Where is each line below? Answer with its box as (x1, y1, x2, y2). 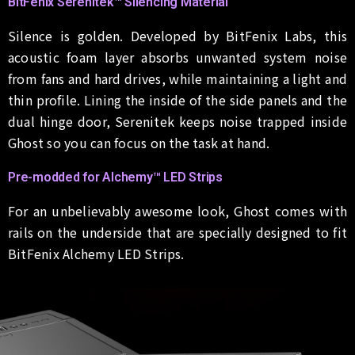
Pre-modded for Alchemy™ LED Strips (8, 169, 223, 185)
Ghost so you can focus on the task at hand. (8, 132, 270, 152)
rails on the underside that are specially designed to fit (8, 222, 347, 242)
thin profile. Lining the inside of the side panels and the (8, 90, 347, 109)
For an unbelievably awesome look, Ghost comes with (8, 200, 347, 220)
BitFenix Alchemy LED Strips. (8, 243, 185, 263)
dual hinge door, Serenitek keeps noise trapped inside (8, 111, 347, 131)
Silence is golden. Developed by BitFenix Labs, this (8, 25, 347, 45)
